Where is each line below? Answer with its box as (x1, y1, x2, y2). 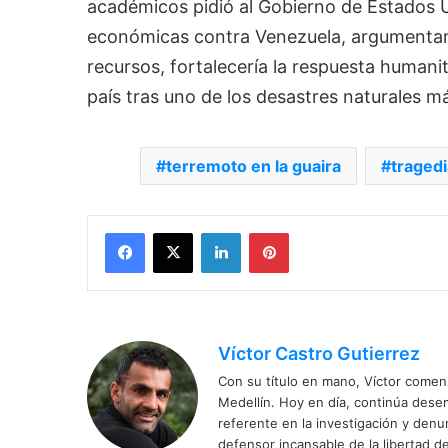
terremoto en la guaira (166, 155, 341, 176)
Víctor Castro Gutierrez (218, 342, 420, 364)
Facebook (144, 223, 205, 240)
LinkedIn (240, 223, 292, 240)
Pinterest (288, 223, 345, 240)
